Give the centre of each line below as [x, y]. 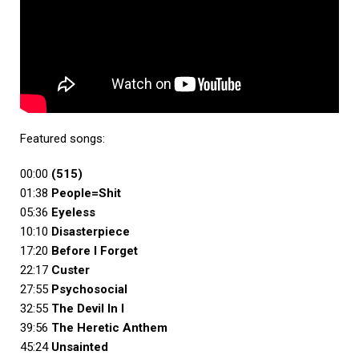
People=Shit [86, 194]
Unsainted [80, 347]
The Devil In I [88, 309]
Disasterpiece [91, 232]
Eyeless [73, 213]
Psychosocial [89, 290]
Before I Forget [95, 251]
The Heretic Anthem [109, 328]
